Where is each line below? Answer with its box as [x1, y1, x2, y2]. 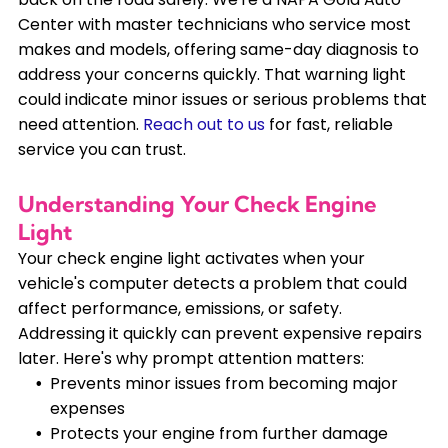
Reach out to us [142, 113, 265, 137]
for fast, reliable [268, 113, 393, 137]
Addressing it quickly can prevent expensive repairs [17, 322, 422, 346]
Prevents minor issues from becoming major [49, 372, 398, 396]
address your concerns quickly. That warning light [17, 63, 406, 87]
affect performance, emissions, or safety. [17, 297, 342, 321]
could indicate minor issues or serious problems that [17, 88, 427, 112]
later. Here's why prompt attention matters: [17, 347, 364, 371]
